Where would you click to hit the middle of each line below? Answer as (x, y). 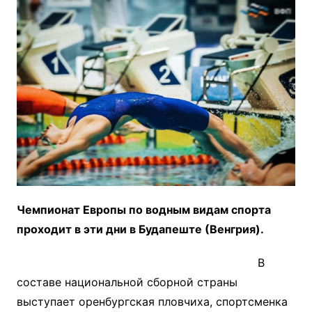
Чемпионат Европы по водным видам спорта (143, 209)
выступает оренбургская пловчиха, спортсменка (152, 301)
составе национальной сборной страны (127, 282)
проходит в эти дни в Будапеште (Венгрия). (140, 229)
